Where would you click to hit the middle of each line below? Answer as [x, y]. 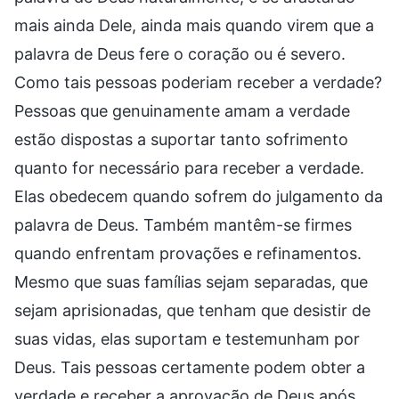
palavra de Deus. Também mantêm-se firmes [183, 224]
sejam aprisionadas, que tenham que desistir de [192, 310]
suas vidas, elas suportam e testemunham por [187, 338]
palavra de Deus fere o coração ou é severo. [180, 53]
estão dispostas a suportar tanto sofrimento [181, 139]
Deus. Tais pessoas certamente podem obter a [190, 367]
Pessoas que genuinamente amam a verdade [182, 110]
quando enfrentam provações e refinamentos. [188, 253]
